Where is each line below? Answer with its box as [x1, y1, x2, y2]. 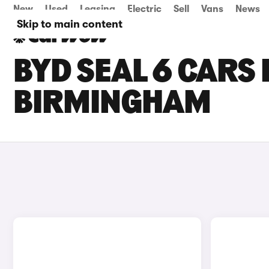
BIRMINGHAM [13, 88, 211, 121]
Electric [127, 4, 162, 14]
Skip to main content [17, 18, 122, 30]
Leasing [80, 4, 115, 14]
